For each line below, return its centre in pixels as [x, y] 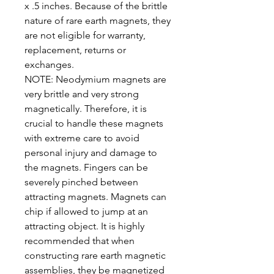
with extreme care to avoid [82, 138]
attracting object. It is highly [84, 226]
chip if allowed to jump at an [86, 211]
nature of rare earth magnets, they [98, 20]
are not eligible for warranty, [85, 35]
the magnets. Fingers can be [86, 167]
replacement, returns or [75, 50]
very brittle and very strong [82, 94]
